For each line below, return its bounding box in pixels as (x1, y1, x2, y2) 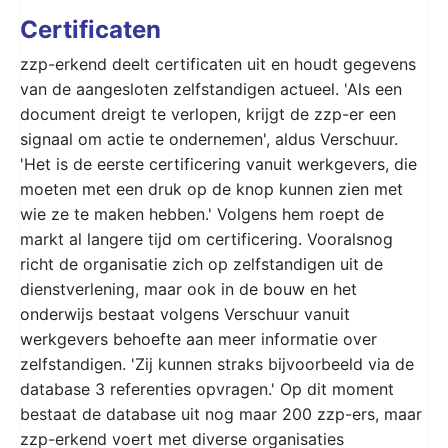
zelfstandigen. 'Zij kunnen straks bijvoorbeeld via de (20, 353, 414, 374)
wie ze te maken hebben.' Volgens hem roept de (20, 203, 384, 224)
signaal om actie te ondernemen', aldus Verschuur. (20, 128, 398, 149)
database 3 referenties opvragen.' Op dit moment (20, 378, 394, 399)
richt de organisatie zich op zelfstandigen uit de (20, 253, 383, 274)
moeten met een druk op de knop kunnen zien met (20, 178, 403, 199)
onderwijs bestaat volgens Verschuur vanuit (20, 303, 350, 324)
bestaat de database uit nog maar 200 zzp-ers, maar (20, 403, 422, 424)
